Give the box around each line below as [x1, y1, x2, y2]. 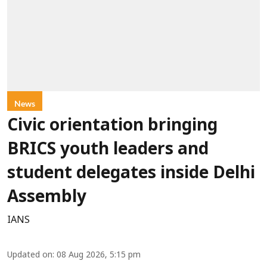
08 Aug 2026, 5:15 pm [57, 250, 141, 260]
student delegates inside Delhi [7, 163, 255, 184]
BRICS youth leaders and [7, 139, 209, 160]
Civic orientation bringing [7, 116, 218, 136]
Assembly [7, 187, 86, 208]
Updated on [7, 250, 52, 260]
